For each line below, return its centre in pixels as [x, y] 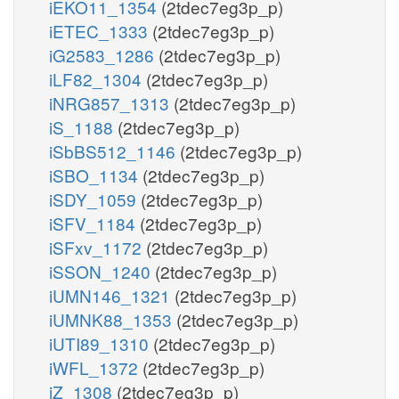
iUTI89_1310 [101, 343]
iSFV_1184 [94, 223]
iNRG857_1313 [111, 102]
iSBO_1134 [96, 175]
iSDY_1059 [95, 199]
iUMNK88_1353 [113, 319]
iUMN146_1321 [112, 295]
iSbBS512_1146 [114, 151]
